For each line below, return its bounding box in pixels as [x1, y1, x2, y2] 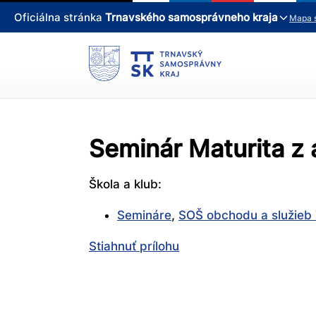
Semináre [117, 208, 171, 223]
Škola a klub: [89, 177, 162, 192]
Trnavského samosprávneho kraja [105, 11, 278, 25]
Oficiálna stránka [14, 11, 105, 25]
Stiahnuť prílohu [89, 239, 179, 254]
